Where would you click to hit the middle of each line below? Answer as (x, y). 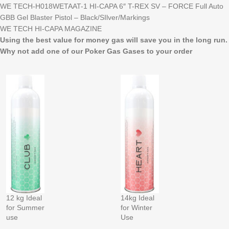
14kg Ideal (138, 198)
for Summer (25, 207)
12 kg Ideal (24, 198)
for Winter (136, 207)
